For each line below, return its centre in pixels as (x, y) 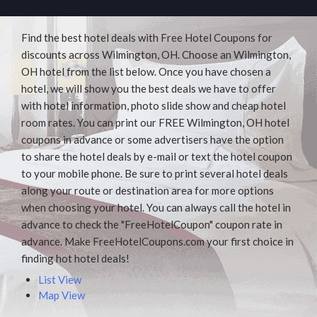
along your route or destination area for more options (148, 190)
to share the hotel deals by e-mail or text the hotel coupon (157, 156)
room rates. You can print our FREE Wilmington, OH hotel (155, 122)
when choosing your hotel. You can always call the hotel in (156, 207)
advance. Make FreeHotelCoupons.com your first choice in (157, 241)
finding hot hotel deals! (75, 258)
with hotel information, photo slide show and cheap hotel (154, 105)
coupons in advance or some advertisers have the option (152, 139)
